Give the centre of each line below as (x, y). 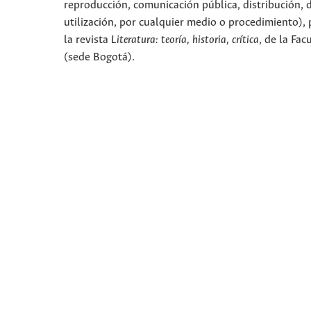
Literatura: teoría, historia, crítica (185, 40)
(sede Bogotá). (99, 58)
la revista (87, 40)
